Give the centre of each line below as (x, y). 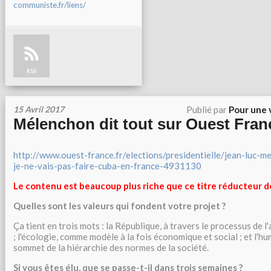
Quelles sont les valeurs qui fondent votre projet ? (119, 206)
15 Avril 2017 (39, 109)
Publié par (207, 109)
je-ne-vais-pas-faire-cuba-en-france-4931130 (107, 166)
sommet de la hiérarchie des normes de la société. (111, 247)
